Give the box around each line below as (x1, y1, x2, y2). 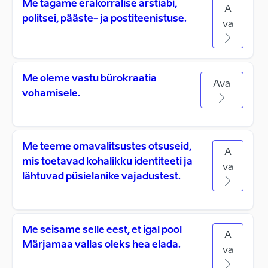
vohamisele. (22, 89, 80, 99)
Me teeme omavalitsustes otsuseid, (22, 142, 191, 152)
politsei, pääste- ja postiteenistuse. (22, 14, 187, 24)
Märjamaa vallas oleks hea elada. (22, 240, 181, 250)
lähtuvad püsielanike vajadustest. (22, 172, 181, 182)
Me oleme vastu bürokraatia (22, 74, 157, 84)
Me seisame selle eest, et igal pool (22, 226, 182, 235)
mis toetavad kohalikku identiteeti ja (22, 157, 193, 167)
